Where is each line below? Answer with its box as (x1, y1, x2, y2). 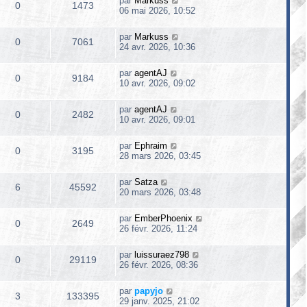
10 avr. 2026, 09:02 (119, 78, 195, 88)
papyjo (134, 286, 163, 296)
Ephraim (134, 140, 167, 151)
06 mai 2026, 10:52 (119, 5, 195, 16)
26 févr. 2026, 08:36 (119, 260, 198, 270)
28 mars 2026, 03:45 (119, 151, 201, 161)
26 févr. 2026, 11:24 (119, 223, 197, 234)
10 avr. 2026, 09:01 (119, 114, 195, 125)
